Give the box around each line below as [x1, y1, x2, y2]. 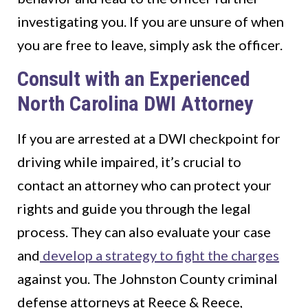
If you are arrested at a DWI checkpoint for [17, 130, 280, 147]
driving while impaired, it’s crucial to [17, 153, 241, 170]
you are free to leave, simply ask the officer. [17, 36, 283, 54]
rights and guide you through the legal [17, 200, 251, 217]
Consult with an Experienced [17, 67, 250, 91]
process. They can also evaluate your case [17, 223, 271, 241]
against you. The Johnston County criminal [17, 270, 278, 287]
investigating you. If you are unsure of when [17, 13, 284, 30]
